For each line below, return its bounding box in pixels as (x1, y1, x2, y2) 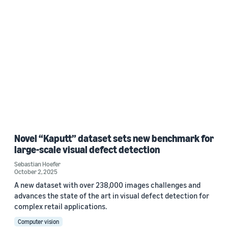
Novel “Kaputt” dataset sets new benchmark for (14, 132, 214, 145)
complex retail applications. (14, 202, 107, 211)
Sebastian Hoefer (14, 160, 61, 168)
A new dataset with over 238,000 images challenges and (14, 180, 201, 190)
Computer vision (18, 218, 59, 226)
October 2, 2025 (14, 167, 58, 176)
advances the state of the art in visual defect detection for (14, 191, 209, 201)
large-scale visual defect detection (14, 144, 160, 156)
